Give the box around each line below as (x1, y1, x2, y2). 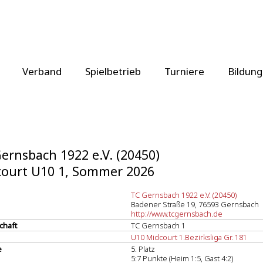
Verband (22, 65, 62, 78)
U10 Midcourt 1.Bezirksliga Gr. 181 (131, 232, 247, 242)
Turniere (164, 65, 204, 78)
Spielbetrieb (85, 65, 141, 78)
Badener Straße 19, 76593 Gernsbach (131, 199, 259, 210)
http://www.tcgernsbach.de (131, 208, 222, 219)
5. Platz (131, 244, 155, 254)
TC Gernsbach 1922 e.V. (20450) (131, 190, 237, 200)
